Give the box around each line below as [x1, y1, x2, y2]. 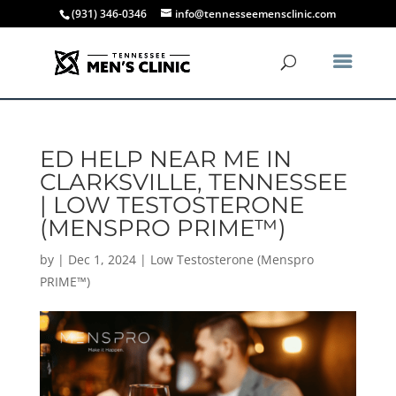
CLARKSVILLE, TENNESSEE [39, 168, 347, 196]
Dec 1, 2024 [67, 251, 136, 268]
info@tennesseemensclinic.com [175, 6, 337, 21]
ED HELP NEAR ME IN [39, 145, 292, 173]
